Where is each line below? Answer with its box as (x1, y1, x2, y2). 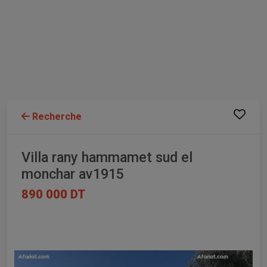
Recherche (30, 111, 82, 123)
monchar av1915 (21, 166, 124, 183)
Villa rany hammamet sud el (21, 149, 193, 166)
